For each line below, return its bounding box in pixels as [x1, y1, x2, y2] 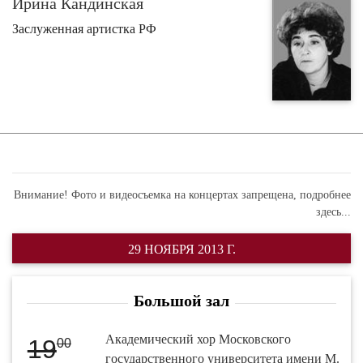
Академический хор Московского [105, 331, 292, 346]
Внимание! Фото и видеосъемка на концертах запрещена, [14, 189, 300, 202]
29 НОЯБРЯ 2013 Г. [127, 242, 236, 257]
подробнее [300, 189, 351, 202]
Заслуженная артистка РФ [12, 21, 156, 36]
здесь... [316, 206, 351, 219]
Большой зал [134, 291, 229, 310]
